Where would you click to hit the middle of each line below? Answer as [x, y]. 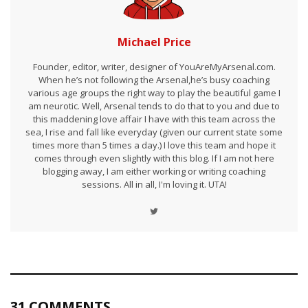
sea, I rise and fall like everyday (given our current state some [154, 132]
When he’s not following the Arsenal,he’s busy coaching [154, 80]
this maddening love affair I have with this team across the [154, 119]
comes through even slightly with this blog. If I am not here [154, 158]
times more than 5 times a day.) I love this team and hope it [154, 145]
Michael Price [154, 42]
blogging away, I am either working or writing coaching [154, 171]
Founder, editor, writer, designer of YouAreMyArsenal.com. [154, 67]
